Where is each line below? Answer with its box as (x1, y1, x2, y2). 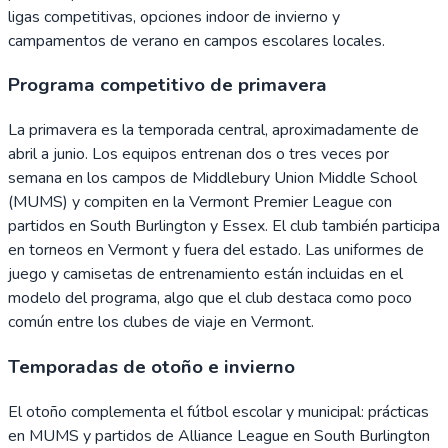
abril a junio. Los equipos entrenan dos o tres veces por (8, 143, 389, 166)
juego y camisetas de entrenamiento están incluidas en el (8, 263, 403, 286)
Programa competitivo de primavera (8, 72, 327, 99)
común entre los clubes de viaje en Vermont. (8, 311, 314, 334)
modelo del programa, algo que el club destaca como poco (8, 287, 412, 310)
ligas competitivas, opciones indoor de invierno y (8, 5, 340, 28)
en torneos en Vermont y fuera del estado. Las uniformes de (8, 239, 424, 262)
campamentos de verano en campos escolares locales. (8, 29, 385, 52)
